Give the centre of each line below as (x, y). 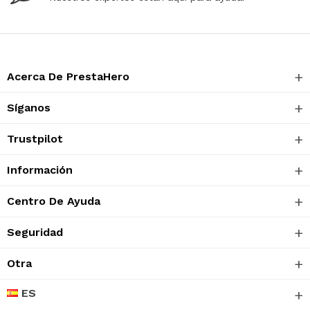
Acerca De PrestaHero (68, 76)
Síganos (29, 107)
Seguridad (35, 232)
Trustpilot (35, 138)
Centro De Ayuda (54, 201)
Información (40, 170)
